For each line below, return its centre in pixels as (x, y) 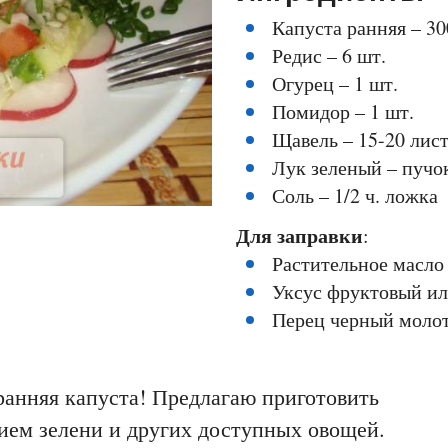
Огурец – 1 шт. (335, 84)
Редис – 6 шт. (329, 56)
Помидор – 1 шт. (343, 112)
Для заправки (299, 236)
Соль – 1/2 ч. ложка (355, 196)
